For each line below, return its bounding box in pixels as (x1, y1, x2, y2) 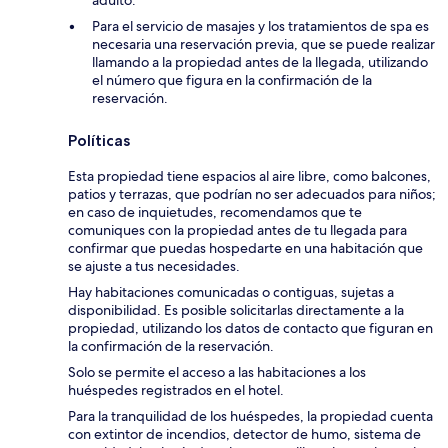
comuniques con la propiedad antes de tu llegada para (68, 221, 407, 240)
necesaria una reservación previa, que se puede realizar (92, 35, 435, 54)
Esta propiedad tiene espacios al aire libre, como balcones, (68, 167, 431, 186)
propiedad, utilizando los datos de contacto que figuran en (68, 319, 433, 338)
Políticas (68, 131, 130, 151)
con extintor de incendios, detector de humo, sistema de (68, 425, 421, 444)
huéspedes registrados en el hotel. (68, 381, 284, 400)
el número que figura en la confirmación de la (92, 71, 372, 90)
